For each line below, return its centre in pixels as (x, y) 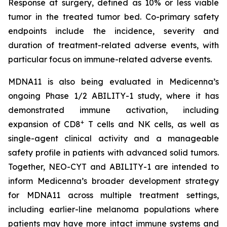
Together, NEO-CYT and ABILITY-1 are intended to (113, 167)
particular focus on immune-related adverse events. (110, 59)
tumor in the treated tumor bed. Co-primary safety (113, 17)
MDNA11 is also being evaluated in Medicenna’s (113, 82)
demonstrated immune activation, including (113, 110)
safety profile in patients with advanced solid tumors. (113, 153)
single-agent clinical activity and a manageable (113, 138)
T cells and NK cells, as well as (152, 124)
